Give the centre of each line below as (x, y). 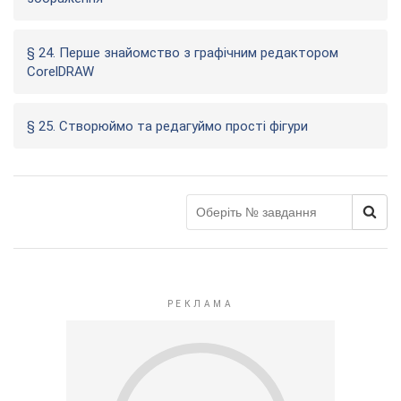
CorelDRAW (60, 72)
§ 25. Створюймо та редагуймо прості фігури (167, 126)
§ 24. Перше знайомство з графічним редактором (183, 53)
